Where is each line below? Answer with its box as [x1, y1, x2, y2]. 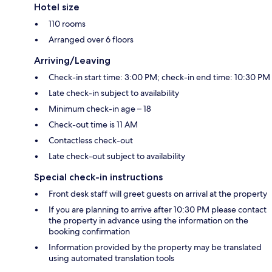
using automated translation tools [49, 253, 174, 264]
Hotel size [34, 1, 80, 13]
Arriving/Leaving [34, 55, 110, 67]
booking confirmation [49, 226, 130, 237]
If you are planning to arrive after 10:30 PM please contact [49, 204, 267, 216]
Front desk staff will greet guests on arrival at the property [49, 188, 267, 200]
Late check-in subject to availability [49, 87, 179, 99]
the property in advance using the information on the [49, 215, 248, 226]
